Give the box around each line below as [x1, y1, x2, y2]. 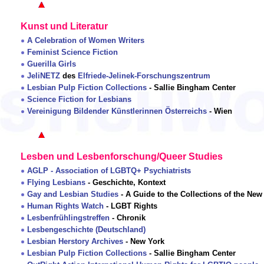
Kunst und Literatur [21, 21, 108, 32]
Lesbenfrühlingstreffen [27, 213, 110, 223]
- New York [123, 237, 164, 246]
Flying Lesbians [27, 178, 85, 187]
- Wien [207, 107, 232, 116]
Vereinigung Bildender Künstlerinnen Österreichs [27, 107, 207, 116]
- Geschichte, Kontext [85, 178, 166, 187]
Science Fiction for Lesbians [27, 95, 131, 104]
